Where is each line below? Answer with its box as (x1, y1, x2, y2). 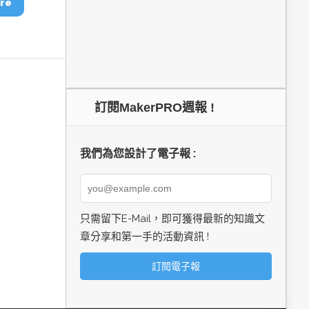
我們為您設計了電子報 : (80, 147, 196, 160)
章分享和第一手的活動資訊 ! (80, 230, 209, 243)
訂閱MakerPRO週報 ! (94, 101, 215, 114)
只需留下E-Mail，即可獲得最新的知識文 (80, 212, 265, 225)
